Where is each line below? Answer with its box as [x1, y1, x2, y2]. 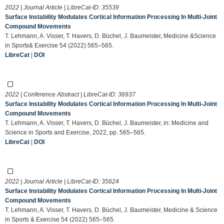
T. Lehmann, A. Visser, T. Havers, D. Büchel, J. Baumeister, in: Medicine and [5, 119, 208, 126]
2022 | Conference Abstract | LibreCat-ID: [5, 90, 118, 98]
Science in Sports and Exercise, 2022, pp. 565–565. [5, 128, 145, 136]
